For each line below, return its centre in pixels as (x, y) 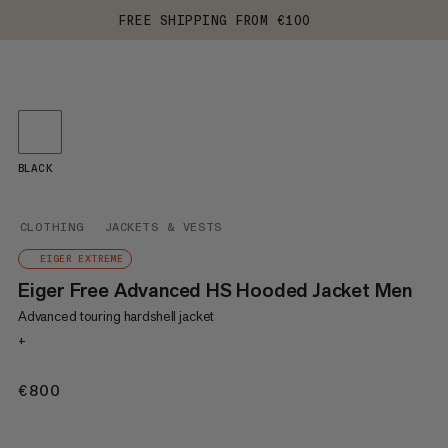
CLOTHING (52, 227)
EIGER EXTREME (81, 259)
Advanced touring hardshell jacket (116, 316)
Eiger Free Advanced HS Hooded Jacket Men (214, 290)
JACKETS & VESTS (163, 227)
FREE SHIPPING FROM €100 (215, 20)
